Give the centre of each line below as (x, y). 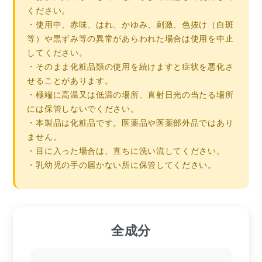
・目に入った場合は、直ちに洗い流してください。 (126, 151)
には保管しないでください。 (83, 108)
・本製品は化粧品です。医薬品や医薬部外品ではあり (130, 123)
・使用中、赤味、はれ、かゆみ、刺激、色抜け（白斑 (130, 24)
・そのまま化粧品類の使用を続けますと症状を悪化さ (130, 66)
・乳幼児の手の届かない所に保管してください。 (122, 165)
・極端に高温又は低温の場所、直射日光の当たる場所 (130, 94)
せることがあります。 (70, 80)
